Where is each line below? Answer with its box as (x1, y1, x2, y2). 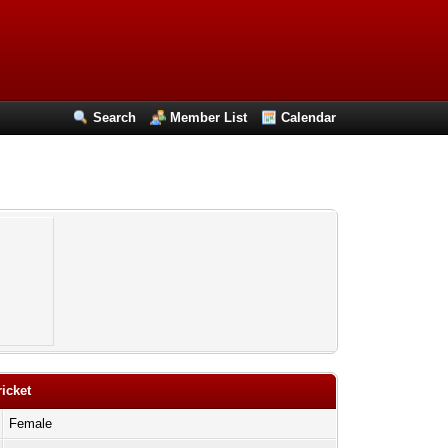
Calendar (281, 110, 337, 125)
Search (93, 110, 137, 125)
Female (9, 416, 53, 431)
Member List (170, 110, 248, 125)
